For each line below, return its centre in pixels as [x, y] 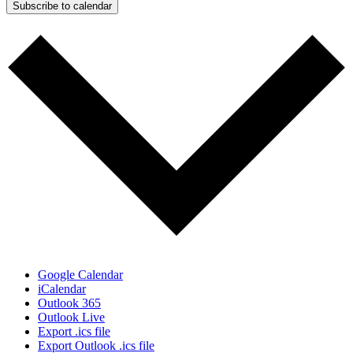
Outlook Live [71, 317]
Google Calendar [80, 274]
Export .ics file [74, 331]
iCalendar [62, 288]
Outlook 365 [69, 303]
